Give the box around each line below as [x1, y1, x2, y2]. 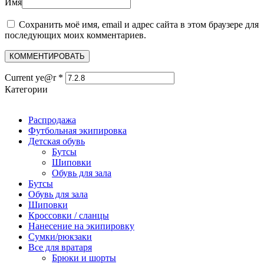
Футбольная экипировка [28, 126, 127, 136]
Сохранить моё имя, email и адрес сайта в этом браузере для [19, 19, 259, 30]
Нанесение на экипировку [28, 221, 134, 232]
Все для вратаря [28, 242, 92, 253]
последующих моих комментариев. [5, 30, 146, 41]
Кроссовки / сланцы [28, 210, 109, 221]
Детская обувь [28, 136, 85, 147]
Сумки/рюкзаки [28, 232, 92, 242]
